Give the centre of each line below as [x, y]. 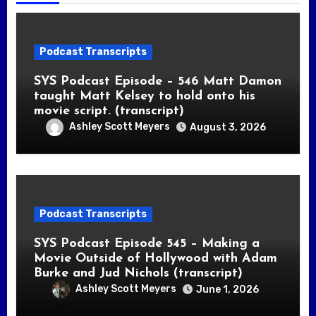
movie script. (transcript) [109, 111]
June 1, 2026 [227, 289]
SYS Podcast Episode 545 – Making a [146, 243]
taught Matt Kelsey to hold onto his [144, 96]
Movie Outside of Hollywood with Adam [155, 258]
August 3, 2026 [227, 127]
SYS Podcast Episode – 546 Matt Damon [157, 81]
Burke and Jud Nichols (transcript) [138, 273]
